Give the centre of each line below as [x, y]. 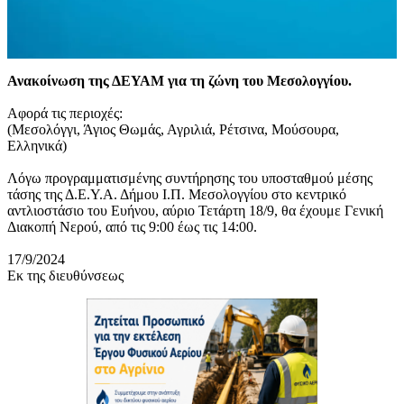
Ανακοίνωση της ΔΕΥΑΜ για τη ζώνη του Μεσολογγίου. [179, 80]
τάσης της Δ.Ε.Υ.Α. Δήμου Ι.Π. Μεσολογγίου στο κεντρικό [177, 194]
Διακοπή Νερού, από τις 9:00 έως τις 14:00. [132, 226]
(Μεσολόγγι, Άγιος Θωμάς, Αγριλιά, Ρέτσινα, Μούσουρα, [173, 129]
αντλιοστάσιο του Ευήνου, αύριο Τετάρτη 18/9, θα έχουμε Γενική [195, 210]
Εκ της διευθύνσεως [65, 275]
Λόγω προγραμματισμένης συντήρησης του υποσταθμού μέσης [190, 178]
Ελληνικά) [37, 145]
